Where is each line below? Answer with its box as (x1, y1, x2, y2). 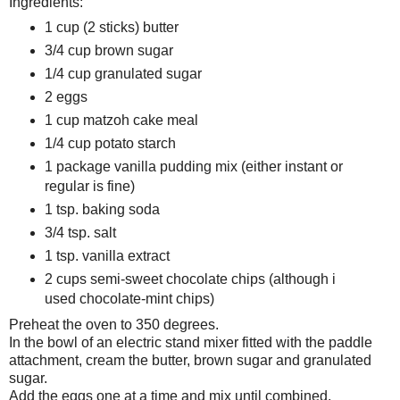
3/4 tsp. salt (44, 225, 116, 241)
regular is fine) (44, 179, 135, 195)
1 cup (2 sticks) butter (44, 20, 179, 36)
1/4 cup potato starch (44, 136, 176, 152)
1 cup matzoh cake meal (44, 112, 198, 129)
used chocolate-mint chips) (44, 290, 214, 306)
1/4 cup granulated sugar (44, 66, 202, 82)
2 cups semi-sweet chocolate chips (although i (44, 271, 336, 287)
